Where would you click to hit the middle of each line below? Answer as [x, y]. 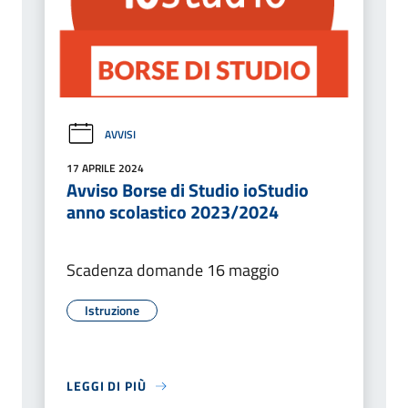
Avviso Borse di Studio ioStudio [188, 190]
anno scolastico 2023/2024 [173, 212]
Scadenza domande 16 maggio [173, 270]
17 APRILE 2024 [105, 168]
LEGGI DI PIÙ [107, 386]
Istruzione [112, 311]
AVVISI [120, 134]
